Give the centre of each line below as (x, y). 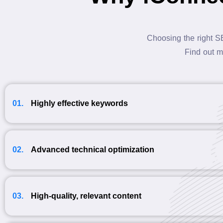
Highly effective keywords (79, 103)
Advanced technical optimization (93, 150)
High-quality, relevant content (86, 196)
